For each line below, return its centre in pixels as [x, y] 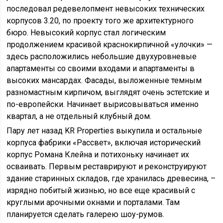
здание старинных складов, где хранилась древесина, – [111, 178]
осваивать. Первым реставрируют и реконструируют [107, 167]
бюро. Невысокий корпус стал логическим [86, 33]
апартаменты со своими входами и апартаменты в [101, 68]
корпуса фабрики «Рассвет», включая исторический [104, 143]
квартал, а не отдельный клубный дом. [79, 116]
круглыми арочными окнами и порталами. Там [93, 202]
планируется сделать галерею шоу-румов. [86, 214]
